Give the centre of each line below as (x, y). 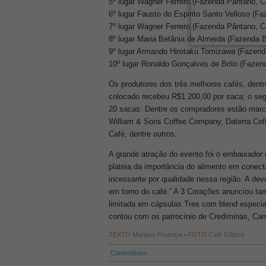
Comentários (128, 253)
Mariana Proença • (159, 235)
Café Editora (225, 235)
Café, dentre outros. (143, 134)
